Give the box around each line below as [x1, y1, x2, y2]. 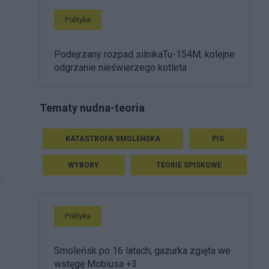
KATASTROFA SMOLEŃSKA [65, 134, 160, 143]
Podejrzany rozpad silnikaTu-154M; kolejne [54, 49, 235, 60]
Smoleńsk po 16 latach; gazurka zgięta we [54, 244, 231, 256]
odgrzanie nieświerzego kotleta [54, 62, 187, 73]
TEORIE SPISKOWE [156, 160, 222, 169]
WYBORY [68, 160, 100, 169]
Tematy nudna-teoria [40, 101, 145, 114]
